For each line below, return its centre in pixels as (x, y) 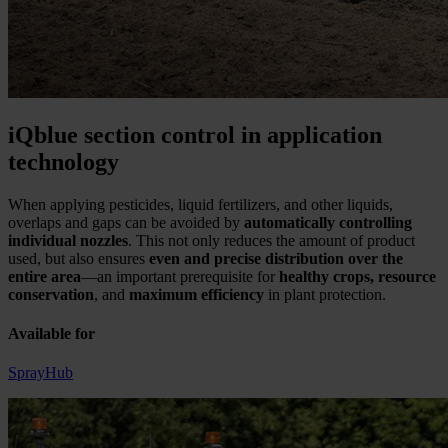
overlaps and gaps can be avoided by (126, 222)
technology (63, 161)
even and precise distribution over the (276, 258)
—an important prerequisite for (180, 276)
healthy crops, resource (357, 276)
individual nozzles (68, 240)
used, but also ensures (78, 258)
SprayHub (40, 373)
